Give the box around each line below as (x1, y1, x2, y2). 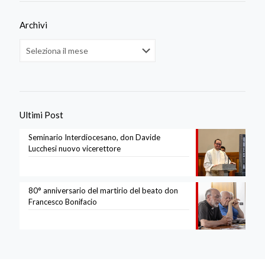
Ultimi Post (20, 109, 63, 121)
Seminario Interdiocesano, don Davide (28, 132, 160, 143)
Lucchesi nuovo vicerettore (28, 144, 121, 154)
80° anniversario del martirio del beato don (28, 186, 178, 196)
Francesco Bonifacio (28, 197, 97, 207)
